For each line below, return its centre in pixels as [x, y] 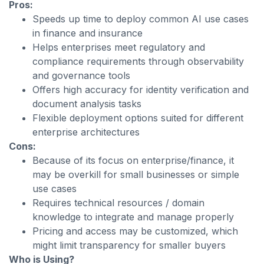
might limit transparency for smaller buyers [129, 245]
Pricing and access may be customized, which [135, 231]
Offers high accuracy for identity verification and [141, 90]
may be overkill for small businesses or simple [136, 174]
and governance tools [81, 75]
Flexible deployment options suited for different [138, 118]
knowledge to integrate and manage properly [133, 217]
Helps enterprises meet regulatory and [119, 47]
